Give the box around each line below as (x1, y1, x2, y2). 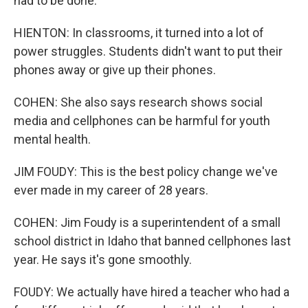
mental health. (14, 132, 91, 146)
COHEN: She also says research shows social (14, 95, 263, 109)
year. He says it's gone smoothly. (14, 252, 192, 267)
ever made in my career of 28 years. (14, 183, 208, 197)
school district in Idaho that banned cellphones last (14, 234, 291, 248)
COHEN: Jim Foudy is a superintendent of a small (14, 215, 280, 230)
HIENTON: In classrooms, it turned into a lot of (14, 25, 264, 40)
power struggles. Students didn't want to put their (14, 44, 283, 58)
